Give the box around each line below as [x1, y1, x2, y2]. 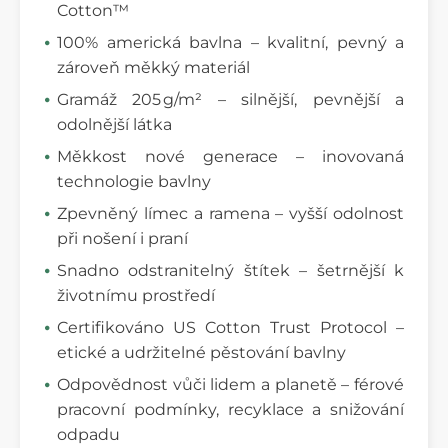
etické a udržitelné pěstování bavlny [57, 342, 346, 362]
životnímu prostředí [57, 285, 215, 305]
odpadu [57, 424, 120, 444]
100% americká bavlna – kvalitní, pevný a [57, 32, 404, 52]
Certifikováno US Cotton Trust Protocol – [57, 317, 404, 337]
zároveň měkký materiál [57, 57, 250, 77]
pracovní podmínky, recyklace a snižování [57, 399, 404, 419]
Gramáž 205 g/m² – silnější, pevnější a [57, 89, 404, 109]
